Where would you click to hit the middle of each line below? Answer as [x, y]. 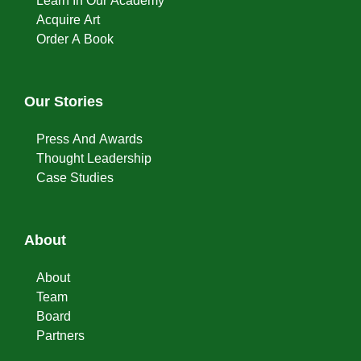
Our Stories [64, 102]
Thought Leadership [94, 158]
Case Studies [75, 178]
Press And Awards [89, 139]
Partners [60, 336]
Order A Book [75, 39]
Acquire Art [68, 20]
